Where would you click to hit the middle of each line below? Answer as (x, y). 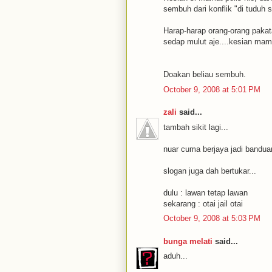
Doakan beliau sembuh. (205, 74)
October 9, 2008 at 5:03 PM (212, 218)
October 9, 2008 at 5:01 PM (212, 89)
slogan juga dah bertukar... (210, 171)
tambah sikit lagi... (196, 127)
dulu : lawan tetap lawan (206, 192)
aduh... (175, 256)
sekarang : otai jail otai (203, 203)
